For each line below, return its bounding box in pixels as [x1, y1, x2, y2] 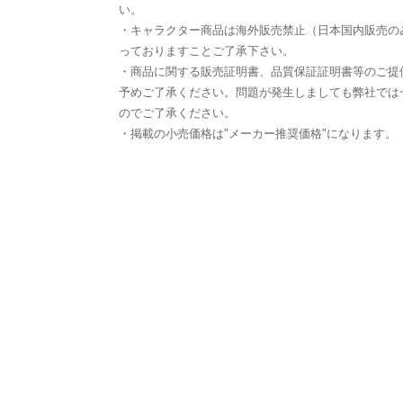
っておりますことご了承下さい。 [119, 44, 294, 58]
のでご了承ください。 [119, 106, 236, 120]
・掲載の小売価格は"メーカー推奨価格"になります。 [119, 127, 397, 140]
